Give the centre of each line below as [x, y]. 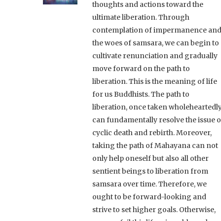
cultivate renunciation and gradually [155, 55]
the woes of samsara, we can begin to [156, 43]
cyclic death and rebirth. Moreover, [152, 132]
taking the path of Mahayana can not [155, 145]
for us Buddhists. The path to [141, 94]
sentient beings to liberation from [150, 171]
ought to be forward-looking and [149, 197]
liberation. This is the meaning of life [155, 81]
